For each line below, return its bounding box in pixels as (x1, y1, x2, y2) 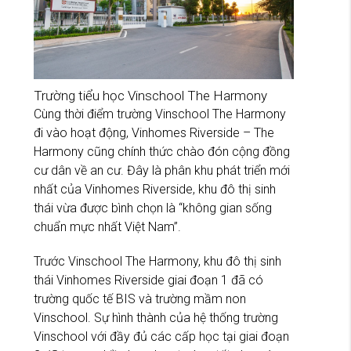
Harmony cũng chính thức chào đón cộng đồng (34, 143, 290, 159)
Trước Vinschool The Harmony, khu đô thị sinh (34, 253, 281, 269)
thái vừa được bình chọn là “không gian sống (34, 200, 272, 215)
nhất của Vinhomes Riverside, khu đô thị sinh (34, 181, 276, 197)
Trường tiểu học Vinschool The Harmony (34, 87, 267, 103)
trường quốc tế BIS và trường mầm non (34, 291, 246, 306)
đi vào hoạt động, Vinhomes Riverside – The (34, 125, 274, 140)
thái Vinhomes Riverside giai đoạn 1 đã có (34, 272, 263, 288)
